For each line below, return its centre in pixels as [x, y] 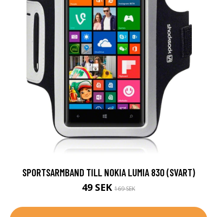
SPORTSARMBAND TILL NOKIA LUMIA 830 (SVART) [108, 172]
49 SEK [98, 187]
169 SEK [125, 188]
